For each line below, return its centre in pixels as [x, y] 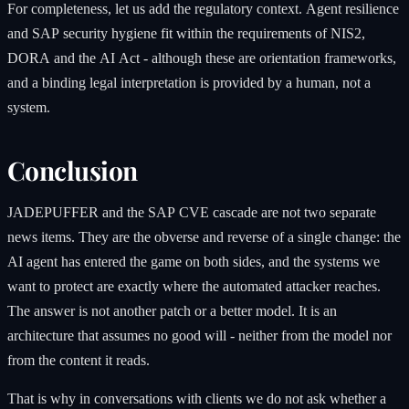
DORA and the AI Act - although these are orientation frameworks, [202, 58]
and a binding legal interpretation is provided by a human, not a [189, 83]
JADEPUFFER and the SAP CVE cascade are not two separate [192, 212]
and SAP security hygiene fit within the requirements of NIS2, [186, 34]
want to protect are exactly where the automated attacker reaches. [194, 286]
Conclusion [73, 170]
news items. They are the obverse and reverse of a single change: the [204, 236]
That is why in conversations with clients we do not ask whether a [197, 398]
